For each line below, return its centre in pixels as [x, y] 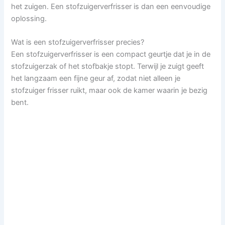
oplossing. [29, 18]
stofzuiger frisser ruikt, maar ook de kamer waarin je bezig [109, 91]
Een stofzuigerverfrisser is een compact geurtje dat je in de [111, 54]
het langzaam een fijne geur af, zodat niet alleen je [96, 79]
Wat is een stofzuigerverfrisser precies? [78, 42]
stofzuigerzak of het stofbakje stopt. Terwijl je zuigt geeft [108, 67]
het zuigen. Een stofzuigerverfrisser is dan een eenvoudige [111, 6]
